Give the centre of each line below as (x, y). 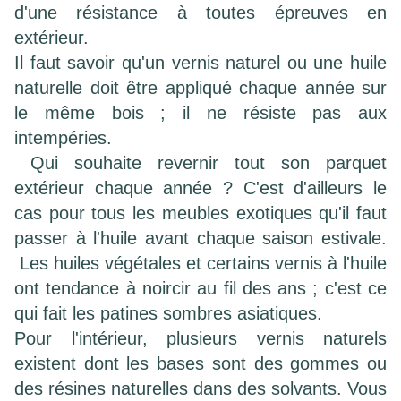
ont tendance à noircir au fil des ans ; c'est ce (200, 289)
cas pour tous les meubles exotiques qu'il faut (200, 213)
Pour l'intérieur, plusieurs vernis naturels (200, 339)
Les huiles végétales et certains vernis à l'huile (200, 264)
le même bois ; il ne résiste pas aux (200, 113)
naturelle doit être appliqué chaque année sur (200, 88)
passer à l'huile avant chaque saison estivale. (200, 239)
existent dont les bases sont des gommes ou (200, 364)
